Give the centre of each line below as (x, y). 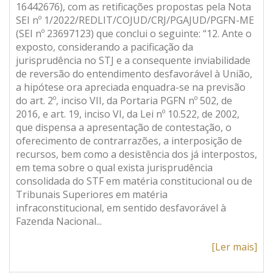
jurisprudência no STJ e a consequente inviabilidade (133, 60)
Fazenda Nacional (56, 221)
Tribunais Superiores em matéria (92, 194)
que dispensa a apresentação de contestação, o (124, 127)
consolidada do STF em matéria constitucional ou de (134, 181)
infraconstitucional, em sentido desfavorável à (121, 208)
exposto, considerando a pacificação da (105, 47)
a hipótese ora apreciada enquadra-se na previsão (131, 87)
